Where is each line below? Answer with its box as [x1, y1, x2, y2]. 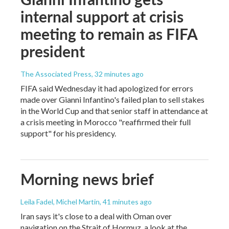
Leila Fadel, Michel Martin [20, 197, 100, 207]
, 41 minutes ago [100, 197, 152, 207]
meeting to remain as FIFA [20, 23, 197, 45]
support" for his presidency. [20, 128, 116, 139]
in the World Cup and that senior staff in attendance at [20, 106, 208, 116]
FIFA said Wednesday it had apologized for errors [20, 83, 193, 94]
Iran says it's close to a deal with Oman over [20, 211, 172, 221]
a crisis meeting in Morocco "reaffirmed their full [20, 117, 191, 127]
